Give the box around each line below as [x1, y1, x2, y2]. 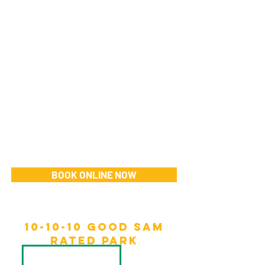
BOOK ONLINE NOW [51, 169, 137, 180]
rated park [50, 234, 138, 247]
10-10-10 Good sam [24, 220, 164, 234]
